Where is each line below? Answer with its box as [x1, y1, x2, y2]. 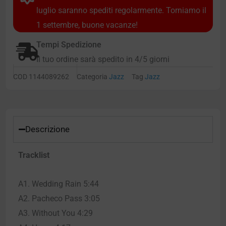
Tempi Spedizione [36, 39, 101, 49]
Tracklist [18, 150, 49, 160]
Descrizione [25, 124, 70, 134]
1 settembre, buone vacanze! [36, 20, 138, 30]
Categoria [77, 73, 107, 81]
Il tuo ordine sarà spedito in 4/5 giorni [36, 54, 169, 64]
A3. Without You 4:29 [18, 208, 93, 218]
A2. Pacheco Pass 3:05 [18, 193, 100, 203]
